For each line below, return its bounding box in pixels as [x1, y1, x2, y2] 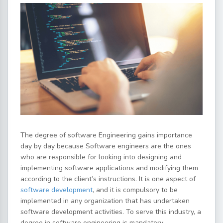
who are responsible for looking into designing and [20, 152, 182, 162]
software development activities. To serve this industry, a [20, 207, 201, 217]
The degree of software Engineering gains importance [20, 130, 192, 140]
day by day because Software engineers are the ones [20, 141, 191, 151]
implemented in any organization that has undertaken [20, 196, 190, 206]
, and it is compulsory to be [93, 185, 178, 195]
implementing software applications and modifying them [20, 163, 198, 173]
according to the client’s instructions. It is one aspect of [20, 174, 196, 184]
